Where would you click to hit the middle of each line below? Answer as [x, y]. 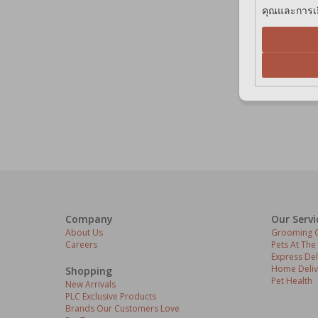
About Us [84, 233]
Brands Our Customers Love [122, 309]
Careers [81, 245]
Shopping [89, 271]
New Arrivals [91, 285]
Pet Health [292, 281]
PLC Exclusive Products [111, 297]
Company [89, 219]
